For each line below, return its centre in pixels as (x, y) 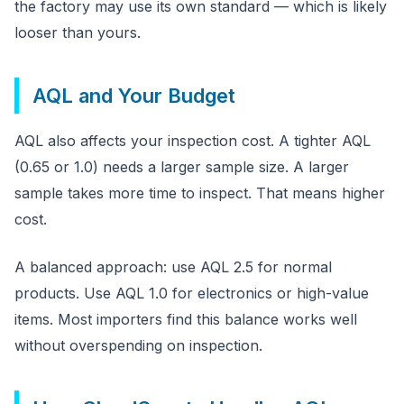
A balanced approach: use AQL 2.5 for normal (173, 267)
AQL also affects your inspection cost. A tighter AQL (193, 141)
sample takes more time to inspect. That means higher (200, 193)
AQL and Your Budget (134, 96)
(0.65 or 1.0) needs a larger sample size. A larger (182, 167)
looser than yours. (78, 32)
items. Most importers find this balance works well (186, 319)
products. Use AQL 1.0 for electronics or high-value (192, 293)
